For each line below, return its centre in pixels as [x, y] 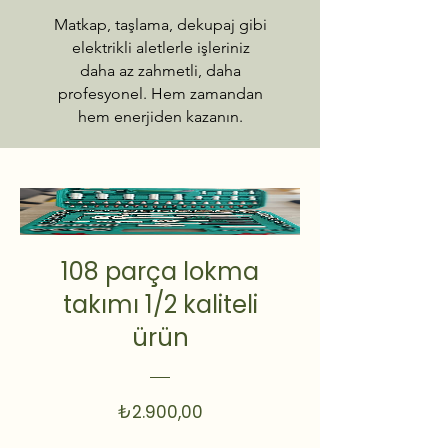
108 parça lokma [160, 272]
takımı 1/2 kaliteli [160, 305]
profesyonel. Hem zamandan [160, 94]
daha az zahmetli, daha [160, 71]
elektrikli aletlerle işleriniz [160, 48]
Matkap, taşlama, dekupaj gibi [160, 25]
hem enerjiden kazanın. [160, 117]
